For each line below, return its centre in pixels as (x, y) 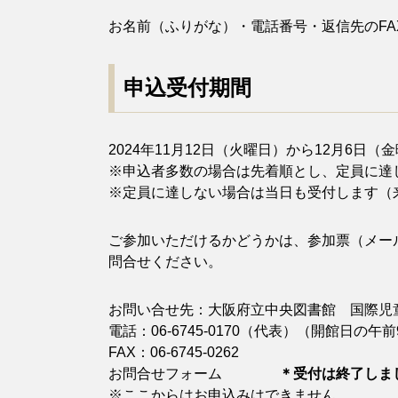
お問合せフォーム (194, 374)
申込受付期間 (187, 88)
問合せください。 (165, 262)
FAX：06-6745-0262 (174, 352)
